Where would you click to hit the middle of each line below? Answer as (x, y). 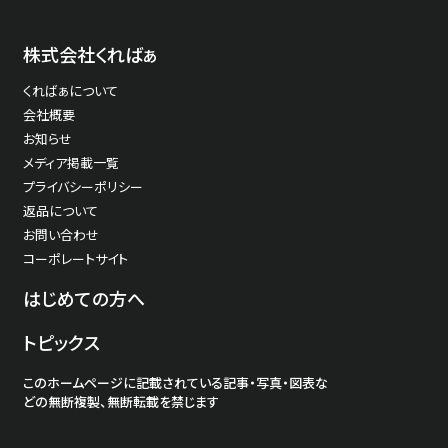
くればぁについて (70, 90)
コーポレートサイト (75, 258)
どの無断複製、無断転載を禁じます (121, 401)
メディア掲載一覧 (71, 162)
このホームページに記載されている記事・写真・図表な (175, 382)
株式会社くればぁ (90, 53)
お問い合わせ (61, 234)
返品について (60, 210)
